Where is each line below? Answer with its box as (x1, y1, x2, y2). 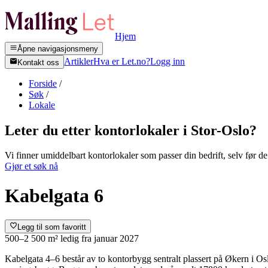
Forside (29, 78, 57, 89)
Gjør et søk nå (5, 161, 58, 172)
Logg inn (150, 56, 185, 67)
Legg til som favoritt (17, 222, 87, 232)
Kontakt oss (17, 57, 60, 67)
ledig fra (58, 233, 92, 243)
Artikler (64, 56, 94, 67)
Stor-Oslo (191, 122, 249, 138)
